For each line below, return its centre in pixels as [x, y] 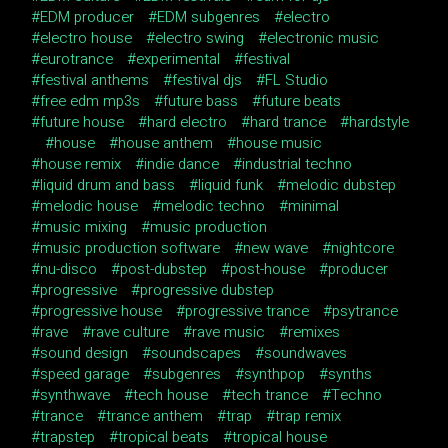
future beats [301, 100]
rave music [229, 331]
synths [350, 373]
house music [279, 142]
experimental [178, 58]
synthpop [275, 373]
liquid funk [231, 184]
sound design [84, 352]
